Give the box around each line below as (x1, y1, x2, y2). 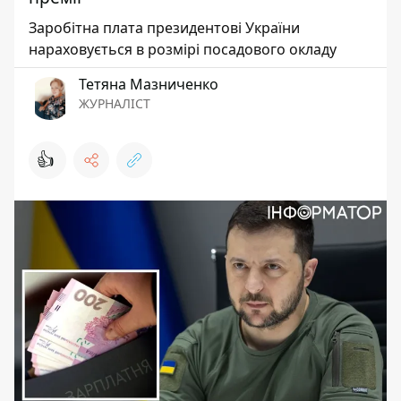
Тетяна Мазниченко (79, 74, 218, 94)
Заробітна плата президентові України (29, 18, 300, 38)
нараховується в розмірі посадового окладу (29, 39, 337, 59)
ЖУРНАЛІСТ (79, 95, 150, 112)
